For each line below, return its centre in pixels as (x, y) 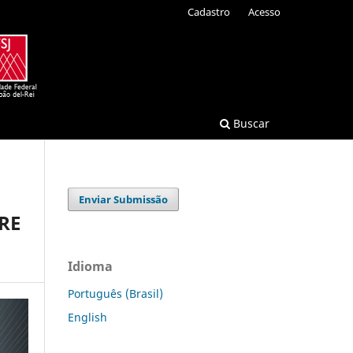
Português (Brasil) (115, 293)
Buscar (250, 123)
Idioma (90, 266)
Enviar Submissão (124, 199)
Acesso (264, 11)
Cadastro (209, 11)
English (87, 317)
